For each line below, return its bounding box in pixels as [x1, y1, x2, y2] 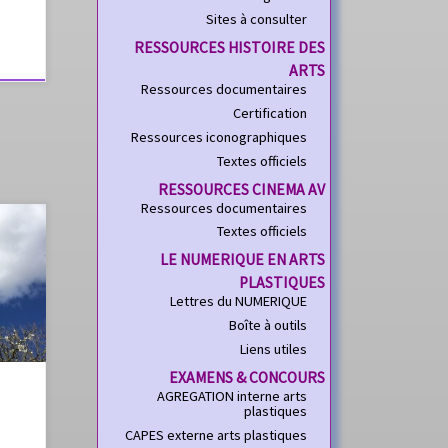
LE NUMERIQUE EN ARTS [160, 250, 325, 270]
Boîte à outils [229, 316, 308, 335]
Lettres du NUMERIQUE [170, 292, 308, 311]
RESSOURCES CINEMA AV [158, 179, 325, 199]
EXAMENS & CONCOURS [169, 368, 325, 388]
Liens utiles [240, 340, 308, 359]
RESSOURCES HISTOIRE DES [134, 37, 325, 57]
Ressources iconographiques [131, 127, 308, 146]
